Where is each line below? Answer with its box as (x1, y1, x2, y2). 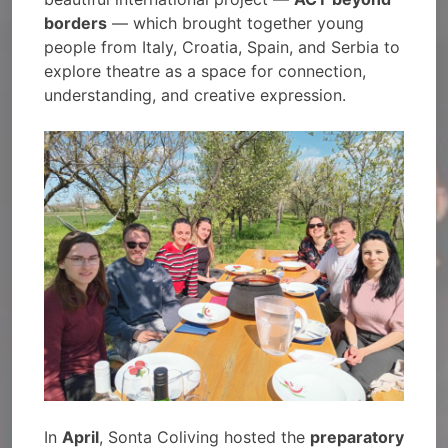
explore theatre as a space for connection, (44, 61, 366, 81)
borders (44, 13, 107, 33)
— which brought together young (107, 13, 364, 33)
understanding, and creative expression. (44, 85, 346, 105)
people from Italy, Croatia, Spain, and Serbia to (44, 37, 400, 57)
